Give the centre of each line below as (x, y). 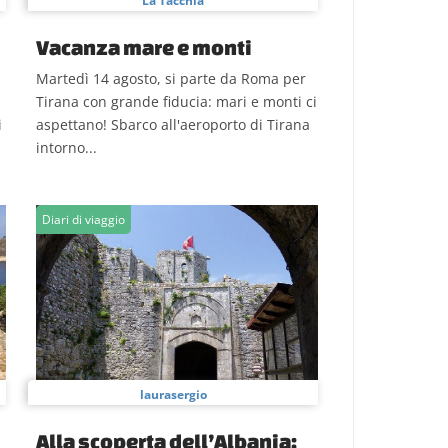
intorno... (66, 147)
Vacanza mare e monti (144, 47)
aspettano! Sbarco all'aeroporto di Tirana (173, 124)
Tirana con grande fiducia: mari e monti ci (176, 101)
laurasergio (173, 394)
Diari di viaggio (83, 219)
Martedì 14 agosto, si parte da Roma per (171, 78)
